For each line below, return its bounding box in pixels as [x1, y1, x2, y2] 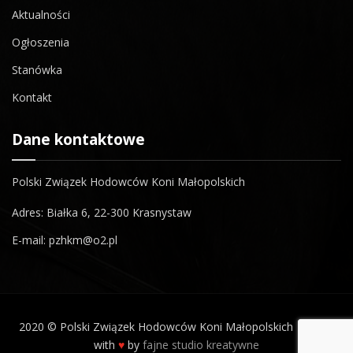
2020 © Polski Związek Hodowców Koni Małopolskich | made [18, 319, 335, 334]
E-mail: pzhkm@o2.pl [12, 232, 117, 247]
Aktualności [12, 7, 70, 22]
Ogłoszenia [12, 35, 69, 50]
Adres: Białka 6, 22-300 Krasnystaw [12, 205, 191, 220]
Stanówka [12, 62, 62, 77]
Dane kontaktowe [12, 129, 145, 150]
